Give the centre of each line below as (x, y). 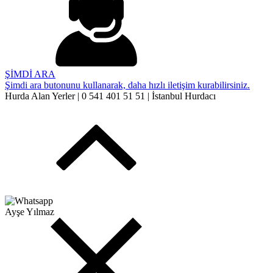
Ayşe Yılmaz (30, 211)
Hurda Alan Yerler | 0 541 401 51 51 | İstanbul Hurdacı (110, 96)
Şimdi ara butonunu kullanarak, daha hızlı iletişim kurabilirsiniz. (127, 85)
